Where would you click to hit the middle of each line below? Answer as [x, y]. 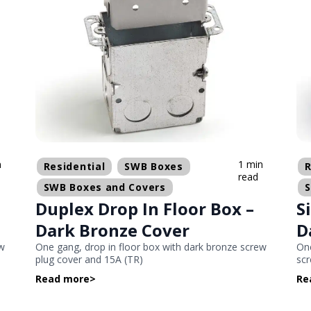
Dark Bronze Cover [112, 230]
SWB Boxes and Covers [104, 187]
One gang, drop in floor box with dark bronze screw [151, 247]
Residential [74, 167]
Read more [62, 279]
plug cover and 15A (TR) [89, 260]
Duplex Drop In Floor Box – [144, 209]
